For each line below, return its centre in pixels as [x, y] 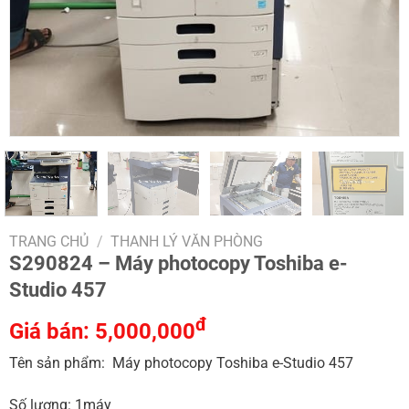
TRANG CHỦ [48, 241]
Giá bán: [52, 331]
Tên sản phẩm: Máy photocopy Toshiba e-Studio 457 [181, 362]
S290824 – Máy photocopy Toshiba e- [178, 262]
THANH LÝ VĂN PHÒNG [187, 241]
